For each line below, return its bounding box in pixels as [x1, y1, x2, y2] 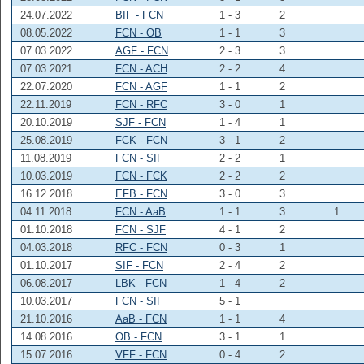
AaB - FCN [115, 313, 167, 325]
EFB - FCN [115, 188, 167, 200]
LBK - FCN [115, 277, 167, 289]
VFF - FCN [115, 349, 167, 361]
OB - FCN [115, 331, 162, 343]
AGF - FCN [115, 45, 168, 57]
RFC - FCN [115, 241, 167, 253]
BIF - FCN [115, 9, 163, 21]
